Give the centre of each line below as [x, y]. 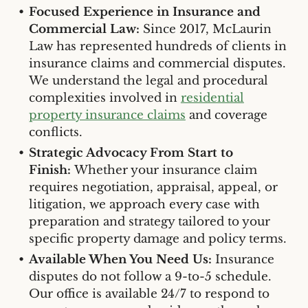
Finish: [49, 170]
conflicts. [55, 133]
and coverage [226, 115]
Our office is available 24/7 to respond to [149, 294]
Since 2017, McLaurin [207, 30]
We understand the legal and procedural [148, 81]
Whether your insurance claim [164, 170]
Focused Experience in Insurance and [144, 12]
